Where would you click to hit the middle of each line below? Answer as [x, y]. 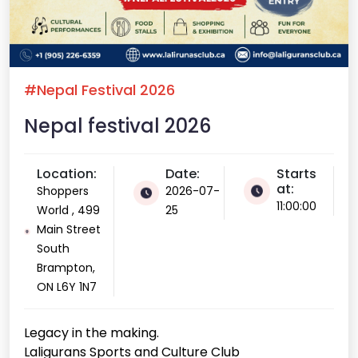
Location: [67, 174]
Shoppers [63, 191]
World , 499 [69, 211]
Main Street [69, 230]
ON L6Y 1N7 [67, 287]
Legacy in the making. [91, 333]
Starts [297, 174]
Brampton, [66, 268]
